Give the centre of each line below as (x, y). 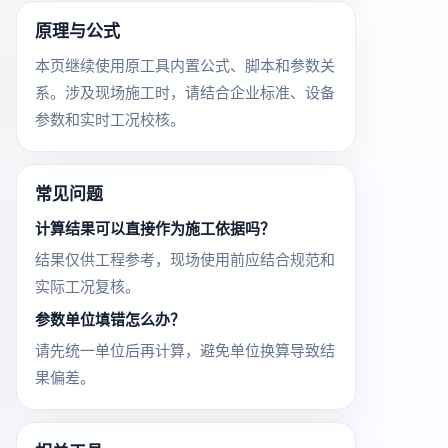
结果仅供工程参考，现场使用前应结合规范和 (185, 259)
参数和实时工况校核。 (110, 119)
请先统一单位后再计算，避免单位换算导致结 (185, 350)
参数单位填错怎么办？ (110, 319)
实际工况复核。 (87, 286)
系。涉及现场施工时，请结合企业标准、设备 (185, 92)
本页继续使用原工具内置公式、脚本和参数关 (185, 65)
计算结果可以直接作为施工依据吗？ (155, 228)
